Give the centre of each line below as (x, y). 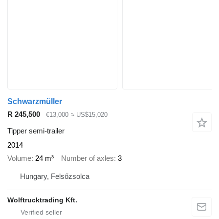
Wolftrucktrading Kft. (42, 200)
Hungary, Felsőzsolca (55, 176)
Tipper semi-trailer (36, 131)
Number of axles (88, 158)
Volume (19, 158)
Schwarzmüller (35, 101)
